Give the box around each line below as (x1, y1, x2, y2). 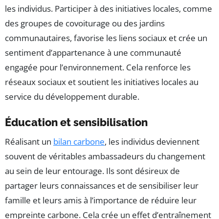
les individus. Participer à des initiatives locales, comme (5, 2, 212, 14)
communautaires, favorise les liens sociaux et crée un (5, 32, 207, 44)
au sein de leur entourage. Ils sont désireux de (5, 165, 180, 176)
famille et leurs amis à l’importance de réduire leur (5, 194, 197, 206)
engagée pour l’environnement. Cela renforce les (5, 61, 191, 73)
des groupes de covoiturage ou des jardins (5, 17, 165, 29)
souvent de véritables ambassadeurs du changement (5, 150, 205, 162)
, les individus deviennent (105, 135, 199, 147)
